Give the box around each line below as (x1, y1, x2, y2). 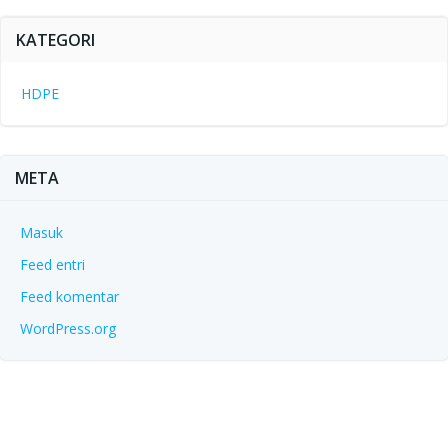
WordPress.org (20, 319, 116, 338)
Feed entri (20, 255, 85, 274)
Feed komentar (20, 287, 119, 306)
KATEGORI (16, 29, 95, 51)
